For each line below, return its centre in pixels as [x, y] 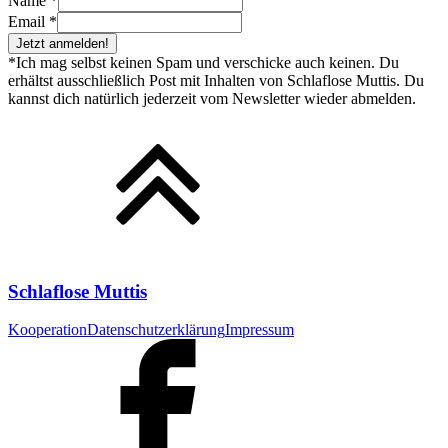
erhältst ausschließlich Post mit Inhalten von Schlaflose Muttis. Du [216, 80]
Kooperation [47, 330]
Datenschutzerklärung [156, 330]
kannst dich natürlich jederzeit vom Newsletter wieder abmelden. [214, 98]
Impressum [259, 330]
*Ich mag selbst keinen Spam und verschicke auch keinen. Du [203, 62]
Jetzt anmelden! [62, 43]
